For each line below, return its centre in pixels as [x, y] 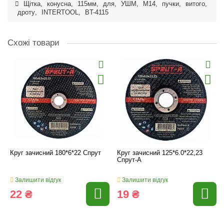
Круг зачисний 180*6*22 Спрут [55, 153]
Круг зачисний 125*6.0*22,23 [160, 153]
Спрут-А [129, 160]
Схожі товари [33, 43]
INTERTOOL [60, 12]
